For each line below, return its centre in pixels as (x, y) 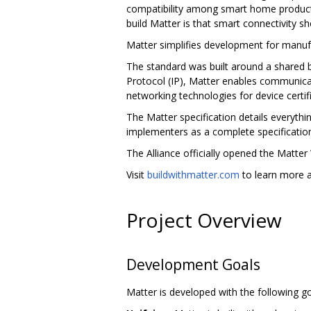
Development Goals (193, 265)
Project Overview (204, 220)
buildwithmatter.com (193, 174)
